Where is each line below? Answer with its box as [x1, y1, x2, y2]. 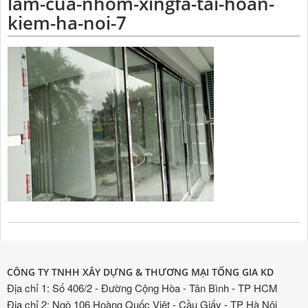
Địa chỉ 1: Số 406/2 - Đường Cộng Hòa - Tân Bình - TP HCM [7, 280, 278, 295]
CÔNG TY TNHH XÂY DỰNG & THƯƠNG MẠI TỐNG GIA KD [7, 265, 274, 278]
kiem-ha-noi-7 [8, 10, 126, 35]
